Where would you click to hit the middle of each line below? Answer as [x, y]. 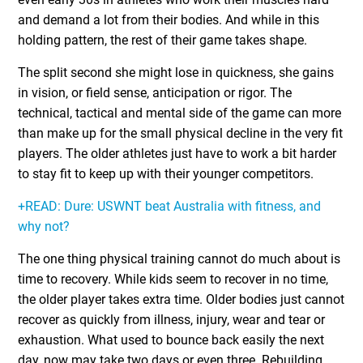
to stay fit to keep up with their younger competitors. [166, 174]
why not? [44, 226]
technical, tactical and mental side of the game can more [180, 113]
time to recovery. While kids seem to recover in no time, [173, 279]
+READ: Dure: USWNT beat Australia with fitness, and [170, 206]
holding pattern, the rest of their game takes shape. [163, 40]
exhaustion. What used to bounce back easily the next [171, 340]
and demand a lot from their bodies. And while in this [169, 20]
